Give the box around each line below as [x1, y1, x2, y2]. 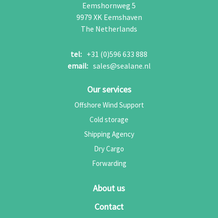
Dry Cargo [94, 144, 124, 153]
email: [67, 60, 88, 71]
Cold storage [90, 114, 128, 124]
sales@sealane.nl [92, 60, 151, 71]
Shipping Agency [84, 129, 134, 139]
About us [93, 182, 125, 194]
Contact [94, 200, 124, 212]
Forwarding [91, 158, 127, 168]
